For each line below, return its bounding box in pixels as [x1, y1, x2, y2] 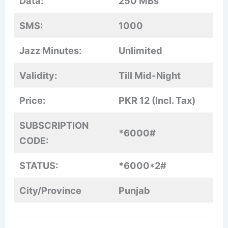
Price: [19, 94, 46, 106]
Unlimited [119, 44, 163, 56]
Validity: [19, 69, 58, 81]
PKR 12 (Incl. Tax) [119, 94, 196, 106]
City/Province [19, 184, 82, 196]
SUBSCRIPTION [19, 119, 89, 131]
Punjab [119, 184, 151, 196]
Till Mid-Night [119, 69, 181, 81]
